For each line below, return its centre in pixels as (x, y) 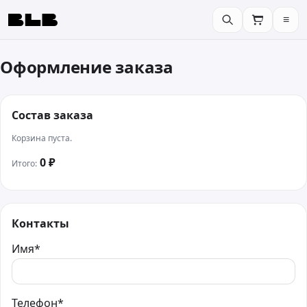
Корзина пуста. (42, 138)
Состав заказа (52, 115)
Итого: (24, 163)
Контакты (40, 223)
